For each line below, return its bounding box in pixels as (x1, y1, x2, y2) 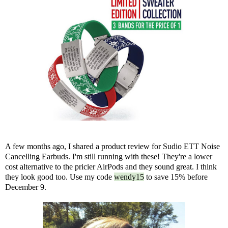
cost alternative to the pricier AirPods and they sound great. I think (5, 162, 217, 171)
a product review (96, 141, 150, 151)
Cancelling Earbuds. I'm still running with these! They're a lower (5, 152, 212, 161)
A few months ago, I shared (5, 141, 96, 151)
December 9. (5, 182, 46, 191)
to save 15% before (144, 172, 208, 181)
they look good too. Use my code (5, 172, 114, 181)
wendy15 (114, 172, 144, 181)
